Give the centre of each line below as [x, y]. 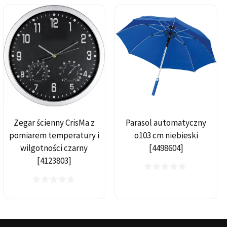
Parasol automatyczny [166, 123]
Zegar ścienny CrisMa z [54, 123]
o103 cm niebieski [166, 136]
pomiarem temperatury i [54, 136]
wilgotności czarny [54, 148]
